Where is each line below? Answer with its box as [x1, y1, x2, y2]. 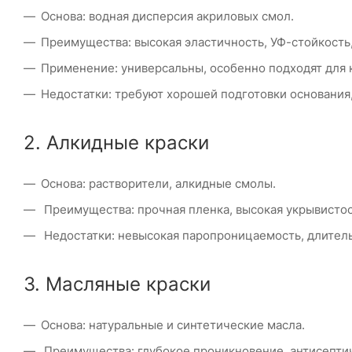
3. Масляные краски [24, 272, 211, 295]
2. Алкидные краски [24, 130, 209, 154]
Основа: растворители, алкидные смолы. [41, 175, 276, 191]
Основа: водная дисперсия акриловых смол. [41, 8, 294, 24]
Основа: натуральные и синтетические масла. [41, 317, 305, 332]
